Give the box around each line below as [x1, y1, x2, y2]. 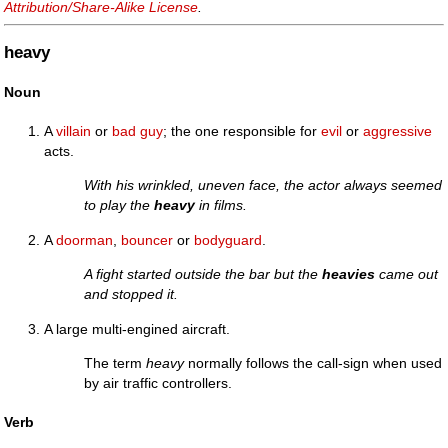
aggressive [363, 123, 433, 139]
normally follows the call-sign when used [184, 354, 443, 371]
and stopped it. [84, 286, 179, 303]
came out [375, 266, 439, 283]
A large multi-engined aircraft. [44, 320, 231, 337]
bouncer [121, 231, 174, 248]
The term [84, 354, 147, 371]
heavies [322, 266, 376, 283]
